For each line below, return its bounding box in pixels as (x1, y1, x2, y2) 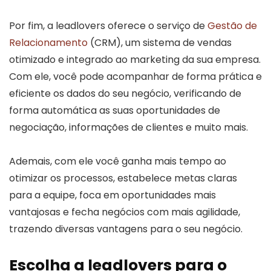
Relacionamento (9, 35, 88, 50)
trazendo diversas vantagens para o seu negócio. (9, 221, 243, 236)
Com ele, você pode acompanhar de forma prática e (9, 69, 262, 83)
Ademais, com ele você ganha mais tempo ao (9, 154, 226, 168)
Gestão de (207, 18, 257, 33)
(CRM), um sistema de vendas (88, 35, 232, 50)
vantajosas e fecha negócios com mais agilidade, (9, 204, 240, 219)
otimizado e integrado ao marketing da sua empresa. (9, 52, 261, 67)
